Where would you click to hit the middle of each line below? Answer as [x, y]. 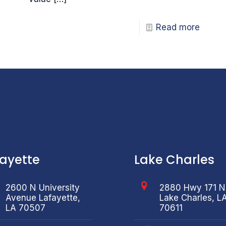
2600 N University [43, 188]
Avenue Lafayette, [43, 198]
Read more [178, 27]
